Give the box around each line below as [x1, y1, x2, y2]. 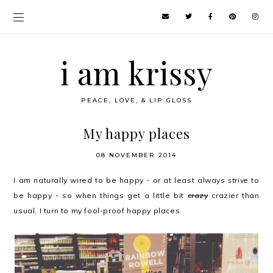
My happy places [83, 124, 190, 143]
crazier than [208, 191, 260, 200]
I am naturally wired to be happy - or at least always [13, 175, 229, 185]
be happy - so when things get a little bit [13, 191, 188, 200]
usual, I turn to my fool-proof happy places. [13, 206, 182, 215]
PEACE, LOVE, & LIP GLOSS [81, 96, 192, 104]
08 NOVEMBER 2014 [96, 151, 177, 159]
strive [228, 175, 249, 185]
